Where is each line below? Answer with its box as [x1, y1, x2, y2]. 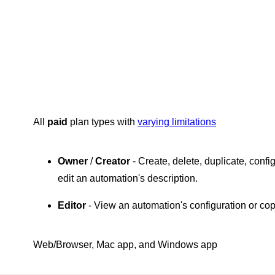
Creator [95, 156, 130, 166]
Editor [58, 200, 86, 211]
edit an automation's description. [58, 173, 198, 184]
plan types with [68, 117, 137, 127]
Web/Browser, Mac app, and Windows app [33, 239, 217, 250]
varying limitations [137, 117, 216, 127]
